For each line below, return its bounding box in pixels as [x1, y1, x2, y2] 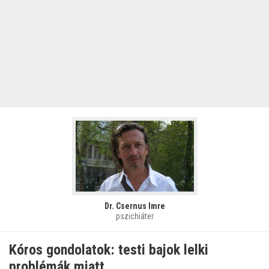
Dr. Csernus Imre [104, 201, 165, 211]
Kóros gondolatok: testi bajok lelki [9, 241, 208, 259]
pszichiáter [115, 211, 154, 222]
